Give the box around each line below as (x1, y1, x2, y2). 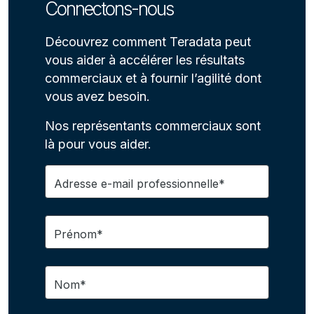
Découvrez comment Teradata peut (45, 34, 251, 49)
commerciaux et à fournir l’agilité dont (45, 70, 261, 86)
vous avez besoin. (45, 88, 150, 104)
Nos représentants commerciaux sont (45, 118, 261, 133)
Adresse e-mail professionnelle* (54, 176, 225, 191)
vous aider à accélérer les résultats (45, 52, 245, 67)
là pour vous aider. (45, 136, 151, 151)
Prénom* (54, 226, 103, 241)
